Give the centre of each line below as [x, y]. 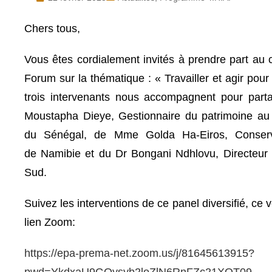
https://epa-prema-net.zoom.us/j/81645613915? [139, 253]
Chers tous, [52, 28]
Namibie [61, 153]
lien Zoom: [50, 222]
